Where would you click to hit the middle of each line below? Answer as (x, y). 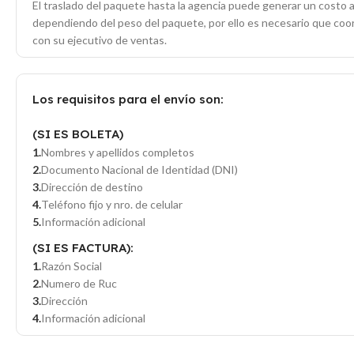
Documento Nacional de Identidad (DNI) (139, 170)
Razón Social (72, 266)
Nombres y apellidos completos (118, 153)
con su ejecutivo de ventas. (100, 40)
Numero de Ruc (79, 284)
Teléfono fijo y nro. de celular (112, 205)
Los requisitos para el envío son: (128, 100)
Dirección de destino (92, 187)
